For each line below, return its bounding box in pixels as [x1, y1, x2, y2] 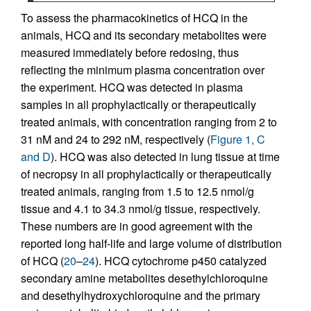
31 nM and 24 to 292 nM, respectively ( [21, 131, 210, 148]
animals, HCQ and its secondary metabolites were [21, 27, 267, 44]
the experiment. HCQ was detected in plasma [21, 79, 243, 96]
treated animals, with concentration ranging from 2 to [21, 114, 277, 131]
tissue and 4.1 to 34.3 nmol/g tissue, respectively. [21, 201, 260, 217]
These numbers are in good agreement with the [21, 218, 253, 235]
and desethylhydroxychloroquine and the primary [21, 287, 260, 304]
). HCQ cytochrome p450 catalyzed [95, 253, 267, 269]
